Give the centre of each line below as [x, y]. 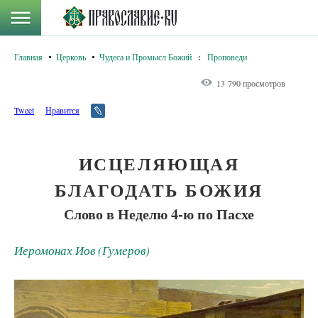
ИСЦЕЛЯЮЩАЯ [159, 164]
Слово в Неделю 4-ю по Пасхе [159, 214]
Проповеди [227, 57]
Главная [28, 57]
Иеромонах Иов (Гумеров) [82, 250]
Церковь [71, 57]
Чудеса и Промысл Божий [146, 57]
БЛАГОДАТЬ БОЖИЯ [159, 190]
